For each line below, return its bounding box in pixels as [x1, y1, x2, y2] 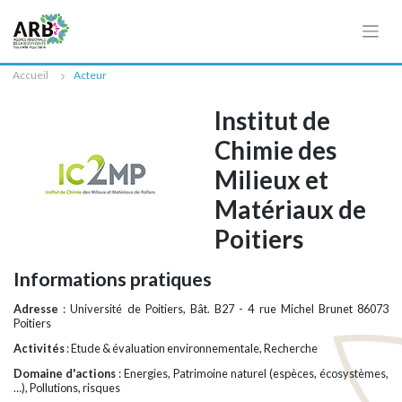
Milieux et [214, 165, 328, 195]
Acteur [74, 68, 107, 82]
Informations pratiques [13, 267, 212, 291]
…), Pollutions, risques [13, 380, 120, 396]
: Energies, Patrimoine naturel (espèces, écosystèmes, [116, 366, 389, 381]
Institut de [214, 106, 330, 135]
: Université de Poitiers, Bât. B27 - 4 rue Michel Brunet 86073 [63, 301, 389, 317]
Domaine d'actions [13, 366, 116, 381]
